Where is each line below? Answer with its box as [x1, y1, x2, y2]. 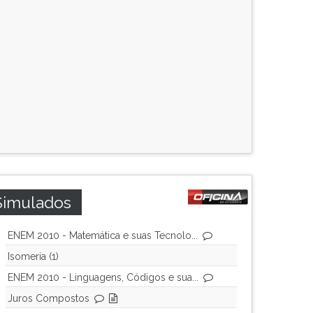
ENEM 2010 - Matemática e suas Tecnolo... [8, 230, 198, 241]
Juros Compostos [8, 293, 89, 304]
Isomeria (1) [8, 251, 59, 262]
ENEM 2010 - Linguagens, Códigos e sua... [8, 272, 198, 283]
